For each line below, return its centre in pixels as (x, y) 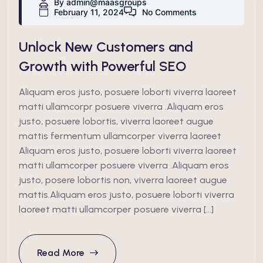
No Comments (169, 12)
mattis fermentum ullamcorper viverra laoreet (120, 136)
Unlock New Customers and (106, 46)
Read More (62, 252)
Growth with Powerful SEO (102, 66)
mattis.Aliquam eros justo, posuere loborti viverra (127, 194)
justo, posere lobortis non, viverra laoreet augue (123, 180)
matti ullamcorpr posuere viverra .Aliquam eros (121, 106)
